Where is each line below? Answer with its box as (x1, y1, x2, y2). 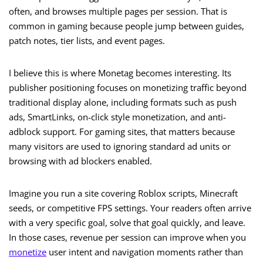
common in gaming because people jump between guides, (9, 20, 244, 32)
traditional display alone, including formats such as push (9, 96, 237, 109)
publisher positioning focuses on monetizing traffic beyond (9, 82, 247, 94)
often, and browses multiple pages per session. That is (9, 5, 227, 18)
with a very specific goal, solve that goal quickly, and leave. (9, 217, 245, 229)
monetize (9, 246, 46, 258)
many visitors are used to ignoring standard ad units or (9, 140, 231, 153)
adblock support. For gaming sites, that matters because (9, 126, 235, 138)
